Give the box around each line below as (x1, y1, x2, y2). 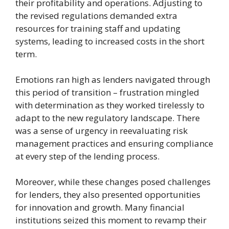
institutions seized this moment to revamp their (15, 214, 207, 226)
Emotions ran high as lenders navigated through (15, 73, 210, 85)
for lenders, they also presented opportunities (15, 188, 200, 200)
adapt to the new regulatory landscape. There (15, 111, 200, 124)
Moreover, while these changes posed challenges (15, 175, 211, 188)
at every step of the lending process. (15, 150, 159, 162)
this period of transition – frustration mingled (15, 86, 199, 98)
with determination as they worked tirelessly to (15, 99, 204, 111)
